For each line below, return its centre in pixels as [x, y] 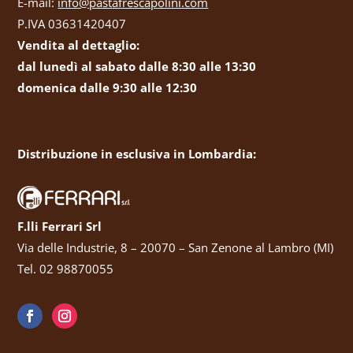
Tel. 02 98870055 [66, 269]
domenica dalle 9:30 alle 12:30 [108, 88]
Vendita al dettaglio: [79, 45]
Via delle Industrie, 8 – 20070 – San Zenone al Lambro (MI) [176, 248]
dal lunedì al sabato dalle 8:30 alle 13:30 [137, 67]
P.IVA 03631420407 [72, 24]
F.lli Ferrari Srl [60, 227]
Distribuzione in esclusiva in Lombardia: [137, 154]
